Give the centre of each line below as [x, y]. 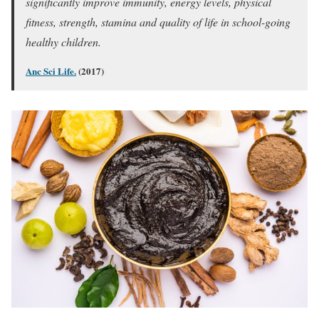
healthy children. [63, 41]
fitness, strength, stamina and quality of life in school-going [158, 21]
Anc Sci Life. [51, 70]
